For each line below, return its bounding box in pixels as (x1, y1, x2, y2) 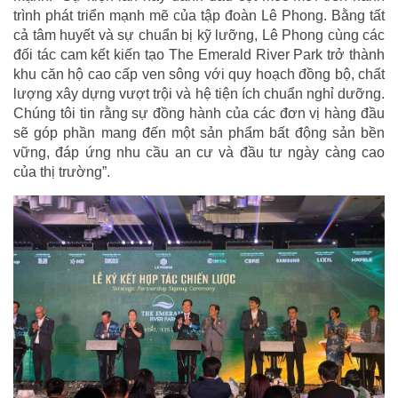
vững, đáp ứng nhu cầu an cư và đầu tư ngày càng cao (13, 145, 385, 161)
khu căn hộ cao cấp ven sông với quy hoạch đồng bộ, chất (13, 67, 385, 83)
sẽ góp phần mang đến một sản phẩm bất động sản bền (13, 125, 385, 141)
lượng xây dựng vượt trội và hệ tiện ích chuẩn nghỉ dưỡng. (13, 86, 385, 102)
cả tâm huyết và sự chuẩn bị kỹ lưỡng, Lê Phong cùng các (13, 28, 385, 44)
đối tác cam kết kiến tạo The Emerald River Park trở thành (13, 47, 385, 63)
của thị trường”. (13, 164, 110, 180)
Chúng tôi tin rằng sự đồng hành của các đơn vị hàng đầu (13, 106, 385, 122)
